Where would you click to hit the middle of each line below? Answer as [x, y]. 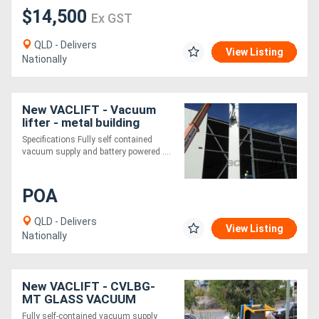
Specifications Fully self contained [87, 139]
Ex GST [112, 18]
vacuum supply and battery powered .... [96, 151]
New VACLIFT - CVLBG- [89, 286]
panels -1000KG [67, 135]
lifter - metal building [81, 122]
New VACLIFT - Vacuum [89, 109]
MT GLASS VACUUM [79, 299]
